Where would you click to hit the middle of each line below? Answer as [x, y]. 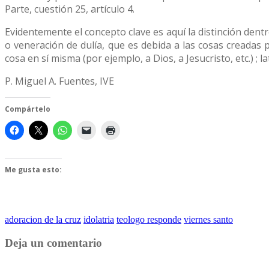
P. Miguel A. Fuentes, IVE [59, 81]
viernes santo [208, 219]
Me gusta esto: [33, 169]
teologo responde [149, 219]
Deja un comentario [53, 243]
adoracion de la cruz [43, 219]
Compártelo [28, 109]
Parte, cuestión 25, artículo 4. [70, 9]
